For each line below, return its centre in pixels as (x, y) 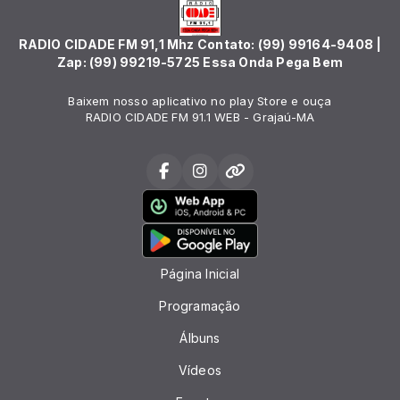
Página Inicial (200, 274)
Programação (200, 306)
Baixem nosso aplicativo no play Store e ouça (200, 100)
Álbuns (200, 338)
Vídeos (200, 371)
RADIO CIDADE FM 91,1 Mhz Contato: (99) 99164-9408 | (200, 44)
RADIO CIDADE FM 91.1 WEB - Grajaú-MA (200, 117)
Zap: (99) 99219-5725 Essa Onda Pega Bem (200, 62)
